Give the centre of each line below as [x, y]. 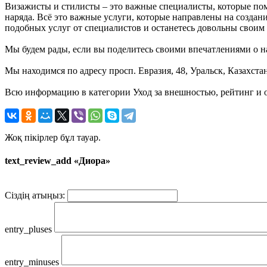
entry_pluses [28, 229]
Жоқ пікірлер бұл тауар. [53, 137]
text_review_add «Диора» [58, 161]
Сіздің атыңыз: [35, 195]
